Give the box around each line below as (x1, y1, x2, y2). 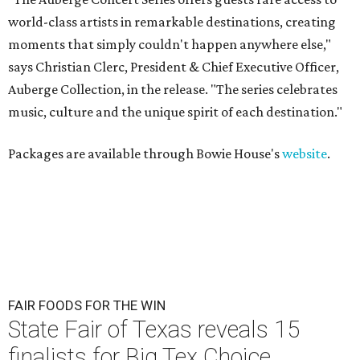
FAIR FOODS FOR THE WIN (8, 297, 166, 314)
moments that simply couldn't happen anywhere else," (8, 36, 331, 53)
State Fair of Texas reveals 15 (8, 316, 300, 344)
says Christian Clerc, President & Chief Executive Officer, (8, 59, 339, 76)
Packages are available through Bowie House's (8, 145, 282, 162)
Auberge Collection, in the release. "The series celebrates (8, 81, 337, 98)
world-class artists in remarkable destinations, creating (8, 14, 336, 31)
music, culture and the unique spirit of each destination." (8, 104, 342, 121)
